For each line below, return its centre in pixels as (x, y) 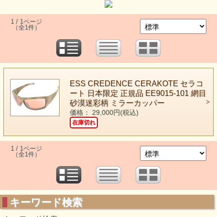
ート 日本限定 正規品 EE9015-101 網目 (138, 93)
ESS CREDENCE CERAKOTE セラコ (136, 84)
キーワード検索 (46, 202)
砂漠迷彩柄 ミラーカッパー (117, 103)
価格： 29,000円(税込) (104, 113)
